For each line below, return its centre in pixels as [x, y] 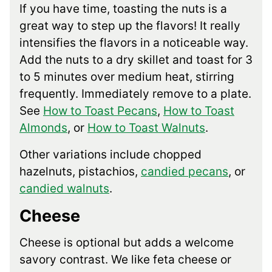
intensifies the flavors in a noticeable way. [134, 43]
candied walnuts [64, 189]
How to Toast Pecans [100, 111]
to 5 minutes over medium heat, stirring [127, 77]
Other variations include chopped [110, 155]
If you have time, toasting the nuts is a [123, 9]
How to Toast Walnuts [146, 128]
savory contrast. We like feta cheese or [125, 260]
